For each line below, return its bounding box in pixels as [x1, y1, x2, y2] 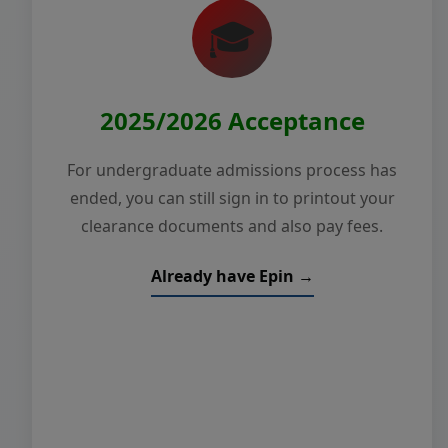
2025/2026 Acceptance [99, 104, 365, 137]
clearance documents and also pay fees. [81, 215, 383, 237]
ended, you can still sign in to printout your [69, 187, 395, 209]
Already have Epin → [150, 265, 314, 287]
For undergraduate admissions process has [67, 159, 397, 181]
